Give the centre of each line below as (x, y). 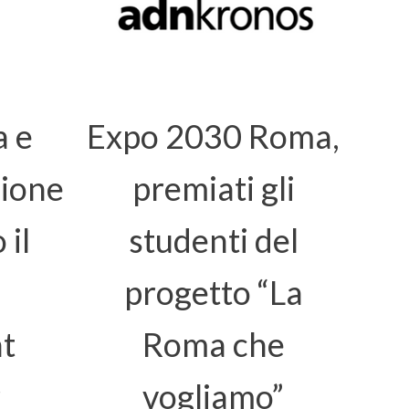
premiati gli (213, 188)
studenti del (213, 240)
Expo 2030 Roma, (213, 136)
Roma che (213, 344)
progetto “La (213, 292)
